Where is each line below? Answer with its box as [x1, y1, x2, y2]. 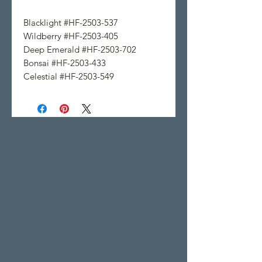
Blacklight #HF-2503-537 [23, 16, 118, 28]
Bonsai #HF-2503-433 [23, 57, 106, 68]
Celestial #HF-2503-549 [23, 70, 114, 82]
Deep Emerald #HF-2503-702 [23, 43, 136, 55]
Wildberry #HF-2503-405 [23, 30, 118, 42]
